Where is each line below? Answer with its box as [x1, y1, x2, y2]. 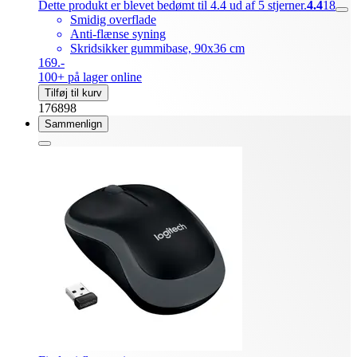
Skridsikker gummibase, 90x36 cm [70, 41, 245, 56]
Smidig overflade [70, 13, 156, 27]
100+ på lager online [38, 70, 142, 84]
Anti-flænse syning [70, 27, 166, 41]
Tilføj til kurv [45, 87, 102, 100]
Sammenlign [45, 118, 102, 131]
